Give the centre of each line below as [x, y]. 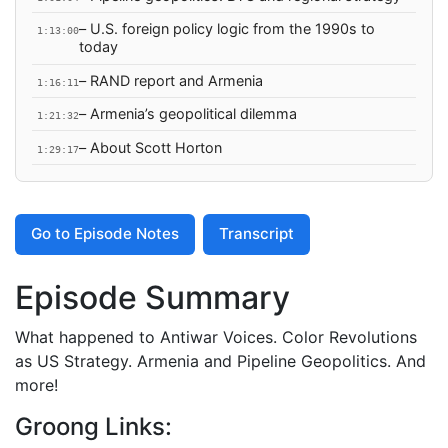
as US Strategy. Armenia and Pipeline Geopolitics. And [220, 360]
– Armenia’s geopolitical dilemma [187, 114]
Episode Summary [152, 297]
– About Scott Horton [150, 147]
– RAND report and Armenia [170, 80]
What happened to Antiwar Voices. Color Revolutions [216, 336]
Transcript [256, 234]
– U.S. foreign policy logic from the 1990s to [226, 29]
